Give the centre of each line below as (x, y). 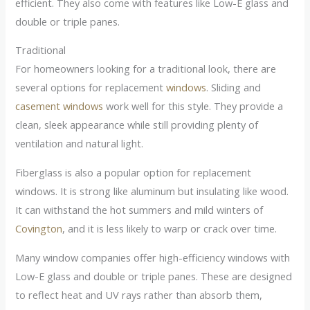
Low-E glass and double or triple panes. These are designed (154, 276)
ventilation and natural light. (80, 144)
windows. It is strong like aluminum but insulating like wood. (152, 191)
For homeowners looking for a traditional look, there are (146, 69)
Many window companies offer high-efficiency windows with (153, 257)
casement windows (60, 106)
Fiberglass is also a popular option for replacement (134, 173)
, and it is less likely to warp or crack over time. (170, 229)
